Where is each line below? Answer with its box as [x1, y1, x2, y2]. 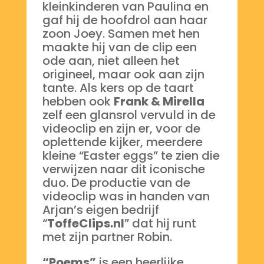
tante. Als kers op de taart [42, 80, 194, 97]
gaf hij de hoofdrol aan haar [42, 12, 207, 29]
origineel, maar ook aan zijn [42, 66, 204, 83]
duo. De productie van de [42, 174, 190, 192]
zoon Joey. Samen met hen [42, 25, 200, 42]
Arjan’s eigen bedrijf [42, 202, 159, 219]
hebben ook [42, 93, 114, 110]
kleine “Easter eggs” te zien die [42, 147, 220, 164]
